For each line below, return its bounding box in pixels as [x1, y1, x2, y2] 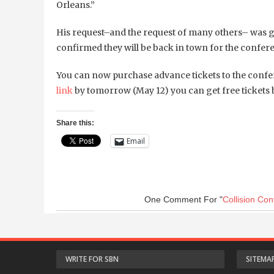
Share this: [56, 119, 94, 128]
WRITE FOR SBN [65, 254, 119, 265]
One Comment [144, 194, 201, 205]
